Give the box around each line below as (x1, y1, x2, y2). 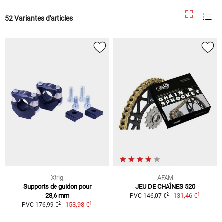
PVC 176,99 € (21, 201, 58, 209)
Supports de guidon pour (23, 183, 91, 191)
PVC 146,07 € (129, 192, 166, 200)
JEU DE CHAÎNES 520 (135, 183, 195, 191)
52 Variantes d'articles (5, 14, 73, 22)
